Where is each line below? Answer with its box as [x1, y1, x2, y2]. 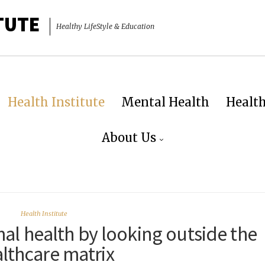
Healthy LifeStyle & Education [56, 22, 154, 31]
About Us [102, 130, 156, 145]
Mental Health [121, 95, 209, 109]
